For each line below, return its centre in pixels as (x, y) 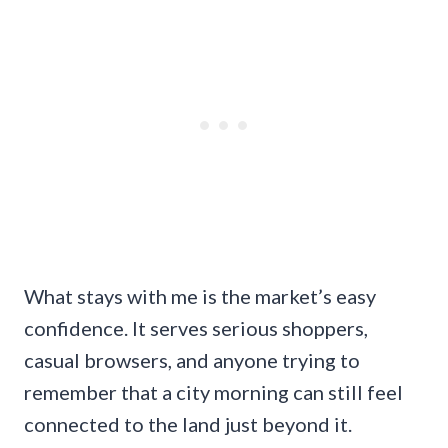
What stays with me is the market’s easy (200, 295)
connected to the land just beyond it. (188, 423)
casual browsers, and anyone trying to (192, 359)
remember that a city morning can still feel (213, 391)
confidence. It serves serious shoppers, (196, 327)
